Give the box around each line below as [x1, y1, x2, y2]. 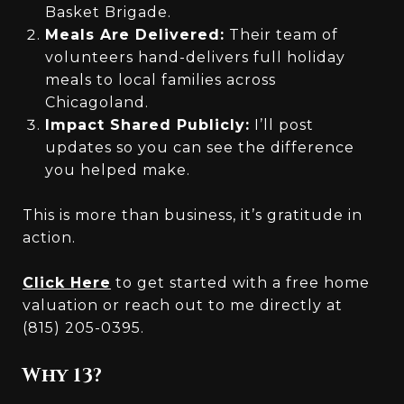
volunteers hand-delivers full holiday [44, 48, 345, 66]
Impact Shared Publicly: [44, 115, 250, 133]
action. [23, 228, 76, 246]
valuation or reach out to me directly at [23, 296, 343, 314]
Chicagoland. [44, 93, 149, 111]
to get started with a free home [111, 273, 370, 291]
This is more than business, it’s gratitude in [23, 206, 363, 224]
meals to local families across [44, 70, 276, 88]
